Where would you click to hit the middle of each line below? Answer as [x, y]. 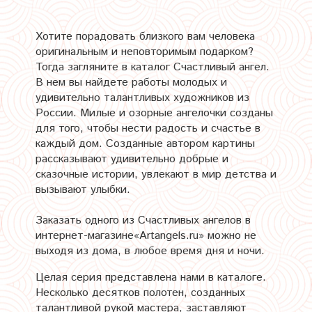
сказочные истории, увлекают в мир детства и [156, 174]
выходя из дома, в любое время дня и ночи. [150, 251]
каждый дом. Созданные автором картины [145, 143]
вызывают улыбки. [83, 189]
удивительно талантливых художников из [142, 97]
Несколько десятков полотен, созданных [140, 292]
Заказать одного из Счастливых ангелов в [143, 220]
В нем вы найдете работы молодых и [131, 82]
